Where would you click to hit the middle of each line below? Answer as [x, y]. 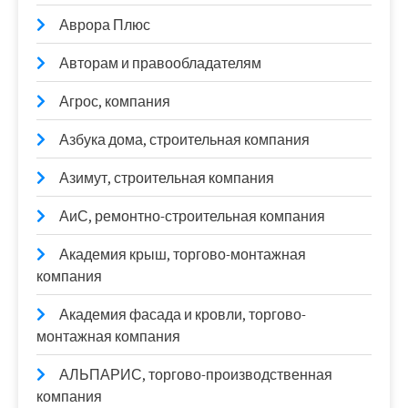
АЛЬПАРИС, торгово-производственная [196, 375]
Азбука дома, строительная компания [184, 140]
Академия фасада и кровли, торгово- [183, 315]
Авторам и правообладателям [160, 64]
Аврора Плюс [105, 25]
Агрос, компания [115, 102]
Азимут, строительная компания [167, 178]
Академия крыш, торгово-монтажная [183, 255]
